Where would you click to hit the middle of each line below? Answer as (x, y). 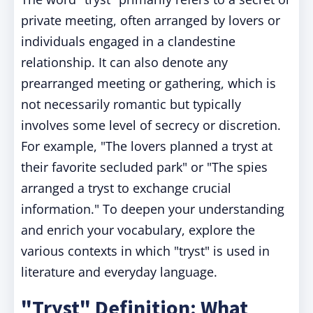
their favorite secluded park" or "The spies (144, 167)
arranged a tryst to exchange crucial (126, 188)
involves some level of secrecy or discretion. (151, 125)
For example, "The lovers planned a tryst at (147, 146)
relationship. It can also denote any (124, 62)
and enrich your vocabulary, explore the (138, 230)
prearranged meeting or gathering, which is (148, 83)
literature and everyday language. (119, 272)
